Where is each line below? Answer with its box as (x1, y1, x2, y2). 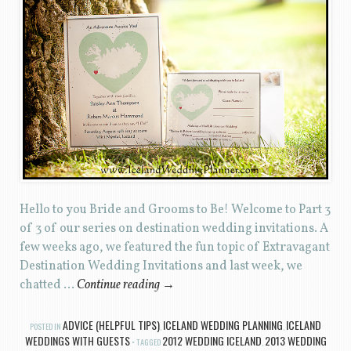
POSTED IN (30, 320, 63, 333)
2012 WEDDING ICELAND (161, 332, 262, 349)
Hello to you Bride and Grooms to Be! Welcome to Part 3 (19, 201, 331, 219)
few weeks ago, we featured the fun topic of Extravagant (19, 239, 330, 257)
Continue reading (76, 277, 162, 295)
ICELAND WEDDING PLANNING (163, 317, 283, 334)
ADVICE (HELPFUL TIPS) (63, 317, 160, 334)
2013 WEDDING (264, 332, 327, 349)
